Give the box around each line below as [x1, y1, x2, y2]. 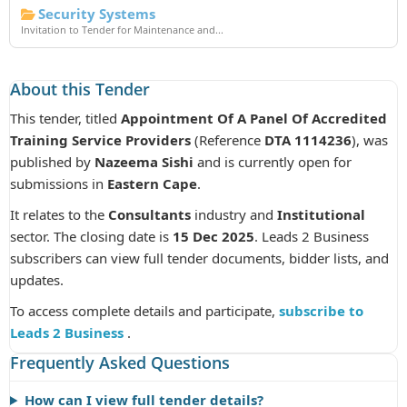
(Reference [191, 131, 264, 149]
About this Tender [10, 78, 150, 100]
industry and [191, 205, 277, 223]
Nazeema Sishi [94, 153, 194, 171]
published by [10, 153, 94, 171]
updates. [10, 271, 64, 289]
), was [352, 131, 388, 149]
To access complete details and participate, [10, 302, 279, 320]
